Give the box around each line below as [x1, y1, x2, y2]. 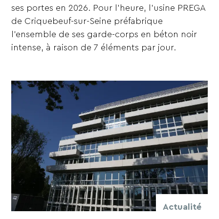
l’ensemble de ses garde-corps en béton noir [11, 30, 197, 39]
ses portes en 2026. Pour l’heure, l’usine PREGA [11, 3, 206, 13]
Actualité [162, 202, 201, 212]
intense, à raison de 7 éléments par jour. [11, 43, 176, 52]
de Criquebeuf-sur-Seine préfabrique [11, 17, 163, 26]
